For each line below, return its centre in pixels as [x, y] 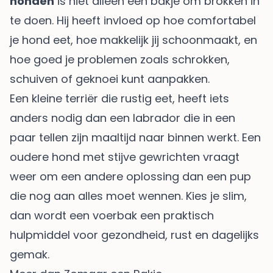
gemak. [30, 255]
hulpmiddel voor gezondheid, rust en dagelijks [134, 235]
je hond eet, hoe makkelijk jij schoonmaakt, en [133, 40]
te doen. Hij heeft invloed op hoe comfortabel [133, 21]
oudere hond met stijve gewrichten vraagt [125, 157]
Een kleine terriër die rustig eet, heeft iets [119, 99]
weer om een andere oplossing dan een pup [130, 177]
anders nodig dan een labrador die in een [122, 118]
